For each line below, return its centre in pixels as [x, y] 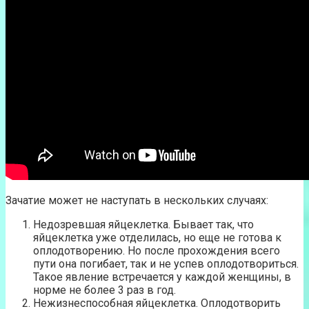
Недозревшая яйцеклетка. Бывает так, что [143, 225]
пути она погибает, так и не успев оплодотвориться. [166, 264]
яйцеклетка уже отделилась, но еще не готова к [157, 238]
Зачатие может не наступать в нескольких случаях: [137, 201]
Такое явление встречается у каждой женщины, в [162, 277]
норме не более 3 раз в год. [104, 290]
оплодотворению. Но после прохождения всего [157, 251]
